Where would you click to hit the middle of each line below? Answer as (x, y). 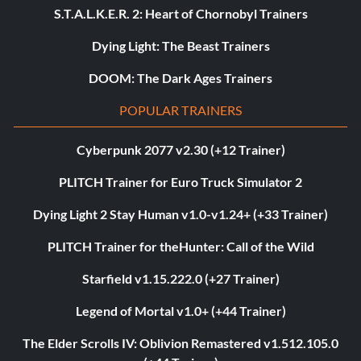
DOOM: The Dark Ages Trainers (180, 78)
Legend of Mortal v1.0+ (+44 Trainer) (180, 311)
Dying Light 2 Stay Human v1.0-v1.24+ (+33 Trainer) (180, 214)
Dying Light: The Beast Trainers (180, 46)
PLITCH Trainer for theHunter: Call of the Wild (180, 247)
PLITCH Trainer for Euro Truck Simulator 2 (180, 182)
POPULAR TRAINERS (180, 110)
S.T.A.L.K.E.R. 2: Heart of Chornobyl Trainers (180, 14)
